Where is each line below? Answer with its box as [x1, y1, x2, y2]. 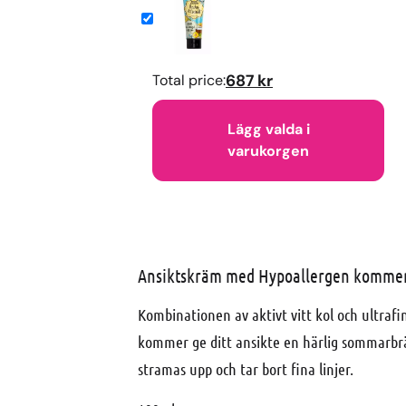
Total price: [152, 71, 226, 91]
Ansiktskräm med [138, 265, 258, 287]
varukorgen [227, 141, 309, 161]
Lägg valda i [227, 120, 310, 140]
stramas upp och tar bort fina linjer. [138, 359, 353, 380]
